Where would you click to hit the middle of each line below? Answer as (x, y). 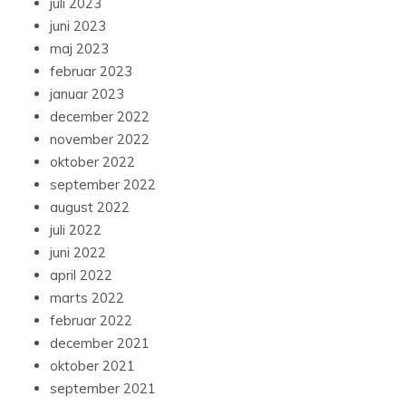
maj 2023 (79, 49)
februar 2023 (91, 72)
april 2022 (81, 275)
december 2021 (100, 343)
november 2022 (100, 140)
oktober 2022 (92, 162)
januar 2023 (87, 94)
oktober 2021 (92, 366)
